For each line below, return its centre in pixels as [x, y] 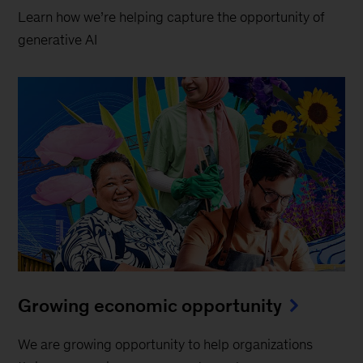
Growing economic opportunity [150, 305]
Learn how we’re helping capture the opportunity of [172, 17]
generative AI [58, 40]
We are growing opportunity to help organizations [166, 344]
